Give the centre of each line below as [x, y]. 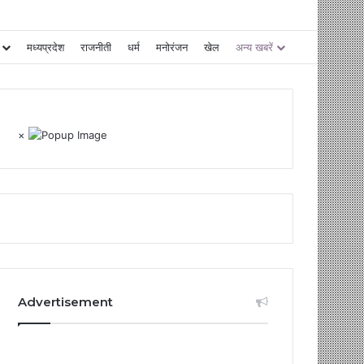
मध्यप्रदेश [45, 47]
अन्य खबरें [254, 47]
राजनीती [96, 47]
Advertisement [66, 301]
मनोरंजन [172, 47]
